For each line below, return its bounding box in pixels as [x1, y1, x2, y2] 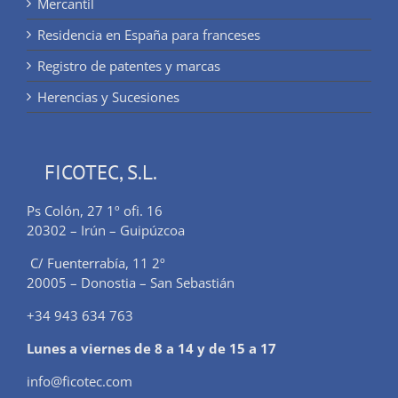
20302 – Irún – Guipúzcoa [27, 221, 185, 240]
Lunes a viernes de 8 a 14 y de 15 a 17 [27, 339, 276, 358]
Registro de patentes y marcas [37, 57, 220, 76]
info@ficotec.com [27, 372, 132, 391]
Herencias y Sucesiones [37, 88, 179, 107]
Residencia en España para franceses [37, 26, 260, 44]
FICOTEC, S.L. [44, 159, 157, 186]
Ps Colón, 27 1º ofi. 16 [27, 202, 163, 220]
